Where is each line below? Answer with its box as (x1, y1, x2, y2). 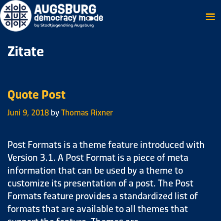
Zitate (7, 40, 44, 61)
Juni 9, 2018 (7, 106, 49, 118)
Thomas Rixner (61, 106, 113, 118)
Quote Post (7, 85, 66, 103)
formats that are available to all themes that (7, 201, 188, 215)
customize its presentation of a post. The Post (7, 176, 193, 189)
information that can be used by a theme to (7, 163, 183, 177)
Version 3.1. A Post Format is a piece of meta (7, 150, 188, 164)
